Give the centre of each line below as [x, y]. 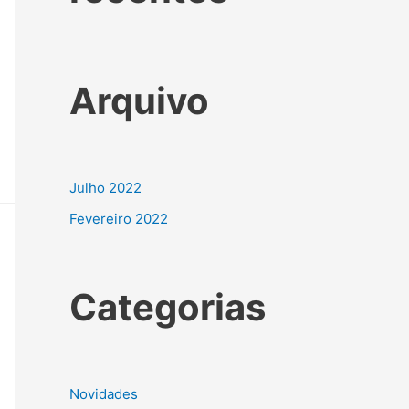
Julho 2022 [105, 188]
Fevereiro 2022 [119, 219]
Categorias [168, 307]
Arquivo [139, 101]
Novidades [104, 394]
